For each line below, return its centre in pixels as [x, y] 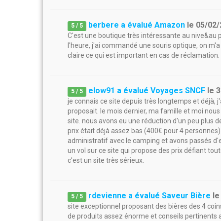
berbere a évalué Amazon [137, 25]
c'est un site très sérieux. [106, 160]
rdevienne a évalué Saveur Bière [150, 196]
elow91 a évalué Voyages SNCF [147, 91]
